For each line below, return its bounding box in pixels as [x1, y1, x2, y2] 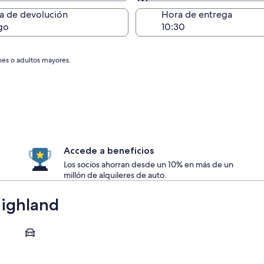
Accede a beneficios [64, 145, 154, 156]
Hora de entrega [161, 8, 232, 21]
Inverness [17, 220, 58, 233]
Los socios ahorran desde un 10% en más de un [64, 159, 233, 170]
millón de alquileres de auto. [64, 170, 167, 180]
